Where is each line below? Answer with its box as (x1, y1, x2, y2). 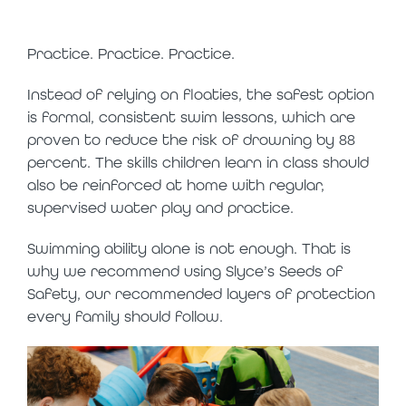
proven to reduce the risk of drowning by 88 (27, 130, 355, 149)
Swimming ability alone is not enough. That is (27, 238, 351, 257)
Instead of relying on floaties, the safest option (27, 84, 374, 103)
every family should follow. (27, 306, 223, 325)
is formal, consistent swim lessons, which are (27, 107, 355, 126)
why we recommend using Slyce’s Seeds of (27, 261, 343, 280)
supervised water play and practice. (27, 198, 294, 217)
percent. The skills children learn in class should (27, 152, 369, 171)
